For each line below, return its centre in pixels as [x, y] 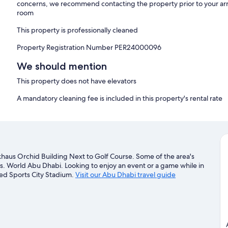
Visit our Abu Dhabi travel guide [125, 175]
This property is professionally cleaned [78, 30]
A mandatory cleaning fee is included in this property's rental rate [120, 98]
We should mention [62, 66]
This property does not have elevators [77, 81]
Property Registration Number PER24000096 [89, 48]
